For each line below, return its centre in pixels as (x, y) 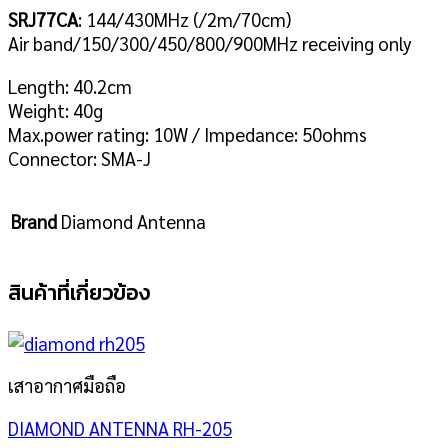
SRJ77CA (43, 19)
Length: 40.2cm (70, 85)
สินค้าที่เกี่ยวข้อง (79, 293)
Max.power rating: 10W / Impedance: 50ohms (187, 133)
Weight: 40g (55, 109)
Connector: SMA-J (79, 157)
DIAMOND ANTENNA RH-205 (120, 427)
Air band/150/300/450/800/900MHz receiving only (210, 43)
